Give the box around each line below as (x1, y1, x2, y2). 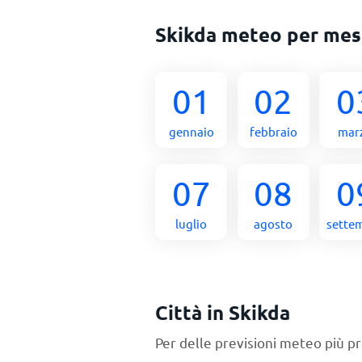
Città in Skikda (155, 300, 290, 325)
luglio (175, 216, 208, 231)
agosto (254, 216, 293, 231)
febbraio (249, 124, 297, 139)
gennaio (168, 124, 214, 139)
